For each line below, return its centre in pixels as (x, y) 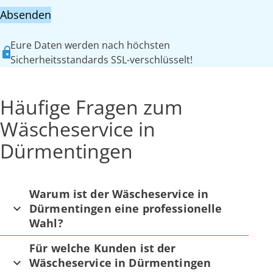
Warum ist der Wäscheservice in (119, 193)
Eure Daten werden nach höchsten (90, 45)
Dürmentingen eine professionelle (126, 208)
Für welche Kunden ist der (103, 248)
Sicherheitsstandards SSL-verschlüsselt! (101, 59)
